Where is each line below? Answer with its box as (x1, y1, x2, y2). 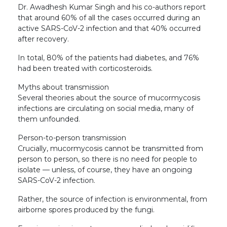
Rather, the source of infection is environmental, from (18, 194, 207, 204)
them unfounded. (18, 114, 80, 124)
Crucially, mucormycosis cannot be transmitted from (18, 143, 203, 153)
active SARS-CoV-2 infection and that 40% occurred (18, 23, 201, 33)
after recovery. (18, 34, 69, 44)
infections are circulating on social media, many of (18, 103, 194, 113)
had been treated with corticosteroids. (18, 63, 153, 73)
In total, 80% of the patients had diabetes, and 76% (18, 53, 199, 62)
